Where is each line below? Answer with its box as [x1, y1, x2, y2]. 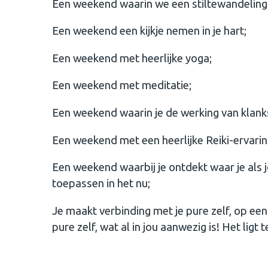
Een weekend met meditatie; [52, 79, 191, 92]
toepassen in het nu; [52, 177, 150, 190]
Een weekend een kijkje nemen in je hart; [52, 25, 246, 38]
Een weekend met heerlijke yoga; [52, 51, 212, 65]
